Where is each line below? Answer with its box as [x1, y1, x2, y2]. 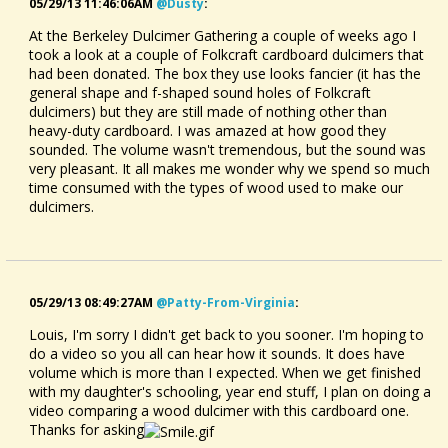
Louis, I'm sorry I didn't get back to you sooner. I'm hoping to [29, 324, 424, 344]
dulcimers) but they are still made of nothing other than [29, 101, 387, 121]
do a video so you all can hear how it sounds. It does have [29, 343, 405, 363]
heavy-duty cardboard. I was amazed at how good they [29, 120, 386, 140]
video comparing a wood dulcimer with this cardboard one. [29, 400, 409, 420]
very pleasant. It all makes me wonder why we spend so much [29, 158, 430, 178]
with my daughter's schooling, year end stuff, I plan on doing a [29, 381, 431, 401]
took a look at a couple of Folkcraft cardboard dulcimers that [29, 44, 424, 64]
